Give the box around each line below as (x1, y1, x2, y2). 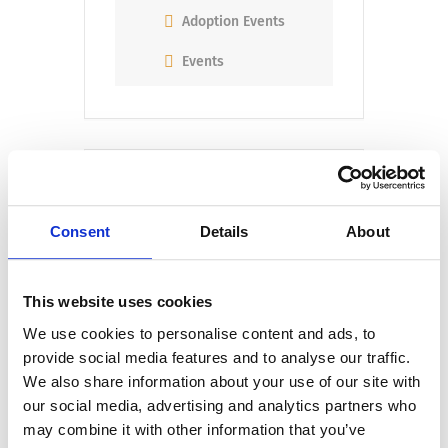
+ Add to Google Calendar (159, 227, 299, 242)
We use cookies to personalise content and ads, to (23, 324, 376, 342)
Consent (50, 223, 110, 241)
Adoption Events (182, 12, 285, 30)
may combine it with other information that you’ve (23, 420, 366, 438)
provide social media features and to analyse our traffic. (23, 348, 411, 366)
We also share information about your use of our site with (23, 372, 421, 390)
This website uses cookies (23, 293, 213, 311)
